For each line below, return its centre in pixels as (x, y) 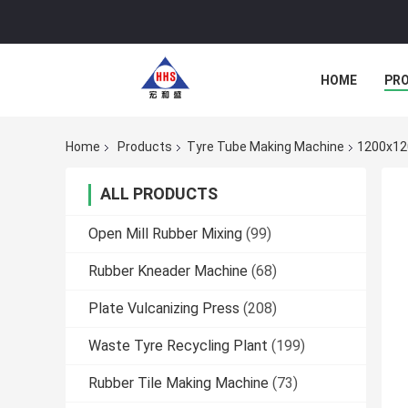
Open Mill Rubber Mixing (165, 234)
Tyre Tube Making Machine (265, 147)
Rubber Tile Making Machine (178, 383)
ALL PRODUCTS (159, 194)
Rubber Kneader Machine (168, 271)
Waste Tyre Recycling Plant (178, 346)
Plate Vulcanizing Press (164, 309)
